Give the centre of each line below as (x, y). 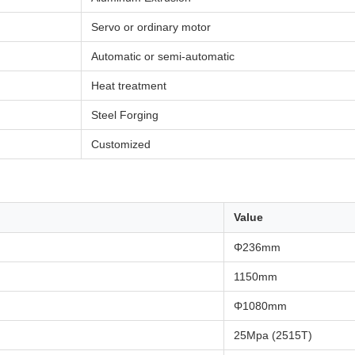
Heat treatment (129, 86)
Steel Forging (125, 115)
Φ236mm (257, 247)
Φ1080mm (260, 306)
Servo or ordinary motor (151, 27)
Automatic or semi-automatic (163, 56)
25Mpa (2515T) (273, 335)
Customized (121, 144)
